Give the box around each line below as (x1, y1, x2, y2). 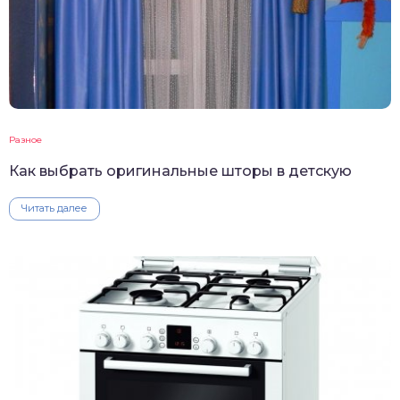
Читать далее (21, 201, 87, 214)
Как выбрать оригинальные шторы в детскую (9, 162, 352, 179)
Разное (9, 133, 42, 146)
